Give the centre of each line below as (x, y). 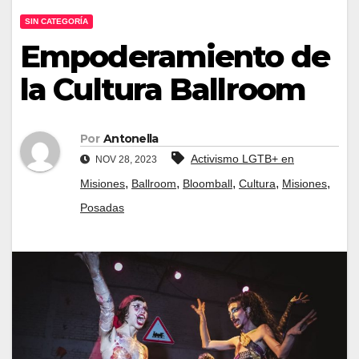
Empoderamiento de (175, 56)
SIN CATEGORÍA (56, 21)
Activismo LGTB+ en (242, 158)
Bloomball (208, 183)
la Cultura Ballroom (167, 89)
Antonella (131, 138)
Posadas (102, 207)
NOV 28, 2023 (125, 159)
